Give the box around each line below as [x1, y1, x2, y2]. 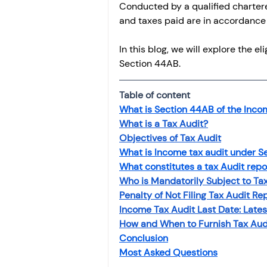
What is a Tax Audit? [119, 117, 208, 131]
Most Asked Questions [119, 246, 218, 259]
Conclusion [119, 232, 168, 245]
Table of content [119, 89, 190, 102]
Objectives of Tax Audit [119, 132, 221, 145]
